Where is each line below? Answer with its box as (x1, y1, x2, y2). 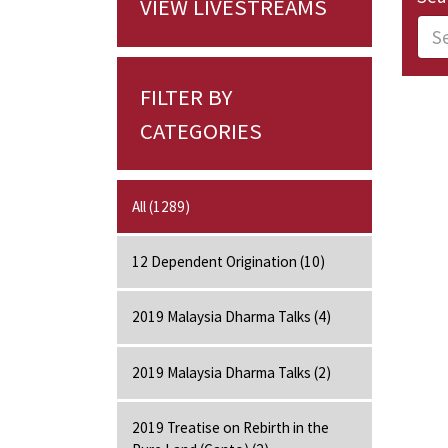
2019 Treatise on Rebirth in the (132, 418, 330, 438)
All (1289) (132, 196, 191, 216)
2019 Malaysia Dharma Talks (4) (132, 307, 332, 327)
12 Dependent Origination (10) (132, 252, 326, 272)
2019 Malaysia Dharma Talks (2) (132, 362, 332, 382)
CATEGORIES (139, 116, 262, 145)
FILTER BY (139, 82, 232, 111)
